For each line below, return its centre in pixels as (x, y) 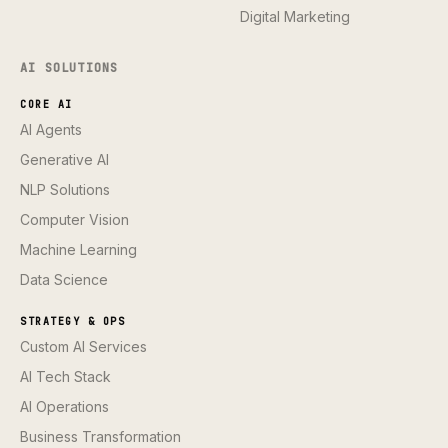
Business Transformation (100, 436)
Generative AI (64, 159)
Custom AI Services (83, 346)
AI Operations (64, 406)
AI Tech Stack (65, 376)
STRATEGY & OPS (72, 321)
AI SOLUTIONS (69, 68)
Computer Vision (74, 219)
